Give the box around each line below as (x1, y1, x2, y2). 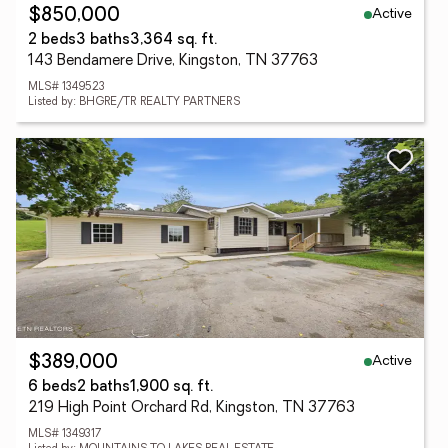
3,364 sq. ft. (130, 33, 217, 48)
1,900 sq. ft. (130, 380, 213, 395)
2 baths (77, 380, 130, 395)
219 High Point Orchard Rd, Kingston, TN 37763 (28, 401, 355, 416)
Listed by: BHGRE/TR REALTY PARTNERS (28, 97, 240, 108)
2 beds (28, 33, 76, 48)
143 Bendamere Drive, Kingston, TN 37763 (28, 54, 318, 69)
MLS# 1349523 (28, 82, 105, 93)
